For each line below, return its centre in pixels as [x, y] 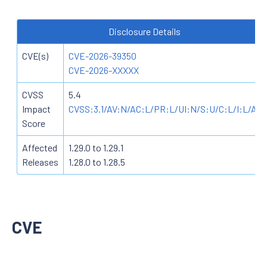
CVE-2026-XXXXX [104, 70]
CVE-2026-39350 [103, 55]
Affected [40, 147]
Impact [36, 108]
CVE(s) [35, 55]
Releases [40, 162]
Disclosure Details [145, 31]
